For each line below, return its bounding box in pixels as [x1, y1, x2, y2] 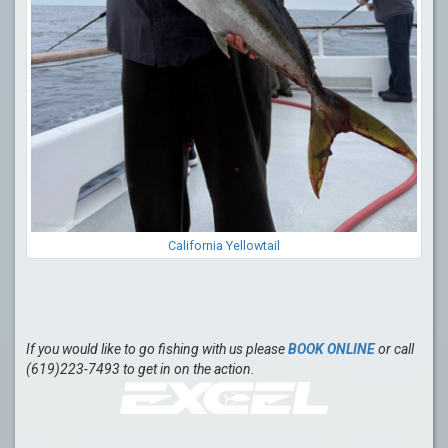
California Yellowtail [168, 237, 280, 253]
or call [375, 340, 414, 357]
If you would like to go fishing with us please [26, 340, 288, 357]
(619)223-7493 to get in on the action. [26, 360, 255, 377]
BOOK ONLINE [288, 340, 375, 357]
